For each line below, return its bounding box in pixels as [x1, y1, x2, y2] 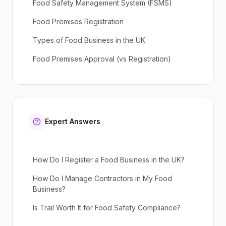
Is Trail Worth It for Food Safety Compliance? [33, 203, 181, 212]
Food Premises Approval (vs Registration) [33, 54, 171, 63]
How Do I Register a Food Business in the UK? [33, 155, 185, 164]
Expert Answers [45, 117, 100, 126]
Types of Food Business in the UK [33, 36, 145, 44]
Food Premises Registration [33, 17, 124, 26]
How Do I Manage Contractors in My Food [33, 174, 172, 183]
